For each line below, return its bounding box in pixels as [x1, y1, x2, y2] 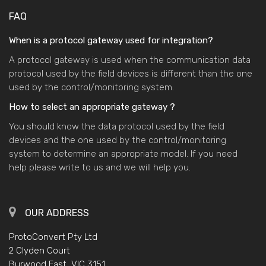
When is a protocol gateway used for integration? [9, 34, 213, 46]
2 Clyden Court [9, 245, 70, 256]
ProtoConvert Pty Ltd [9, 231, 97, 242]
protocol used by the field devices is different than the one [9, 68, 252, 79]
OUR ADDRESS [25, 207, 90, 218]
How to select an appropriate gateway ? [9, 101, 175, 112]
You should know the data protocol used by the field [9, 121, 224, 132]
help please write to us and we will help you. [9, 161, 191, 173]
